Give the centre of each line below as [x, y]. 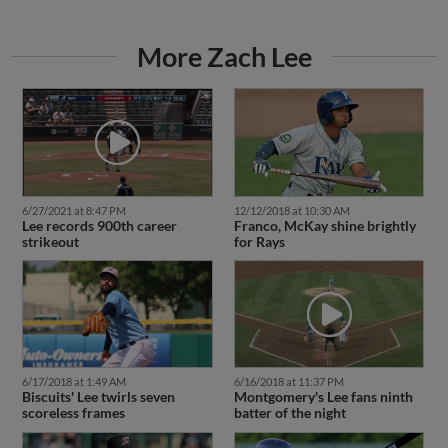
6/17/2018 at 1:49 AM [73, 382]
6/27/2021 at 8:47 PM [73, 210]
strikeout [50, 241]
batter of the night [289, 413]
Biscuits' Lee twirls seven [98, 397]
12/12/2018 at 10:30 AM [291, 210]
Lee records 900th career [99, 225]
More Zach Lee [224, 57]
